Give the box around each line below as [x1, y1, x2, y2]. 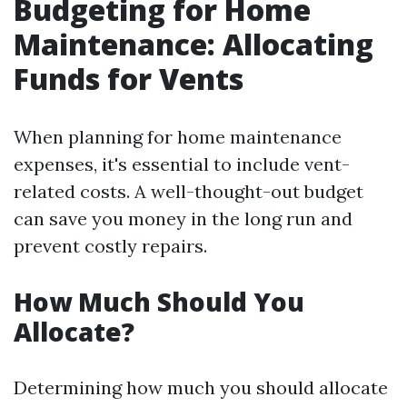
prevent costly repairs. [14, 234, 207, 257]
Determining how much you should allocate [14, 376, 388, 399]
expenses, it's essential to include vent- [14, 153, 350, 175]
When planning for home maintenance [14, 125, 342, 148]
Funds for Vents [14, 59, 243, 98]
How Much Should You [14, 284, 304, 319]
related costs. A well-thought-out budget [14, 180, 363, 203]
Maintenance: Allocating [14, 25, 373, 64]
